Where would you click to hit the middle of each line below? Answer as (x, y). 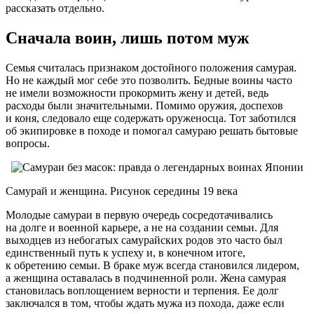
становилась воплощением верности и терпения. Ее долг (142, 291)
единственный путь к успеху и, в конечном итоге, (125, 253)
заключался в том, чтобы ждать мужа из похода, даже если (145, 303)
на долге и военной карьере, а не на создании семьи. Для (142, 228)
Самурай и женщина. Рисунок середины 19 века (122, 191)
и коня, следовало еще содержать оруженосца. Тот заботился (151, 118)
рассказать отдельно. (55, 8)
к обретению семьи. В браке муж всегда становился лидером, (152, 266)
